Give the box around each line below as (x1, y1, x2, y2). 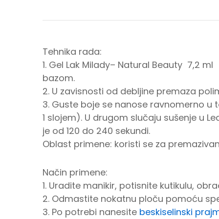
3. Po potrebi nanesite (43, 205, 139, 218)
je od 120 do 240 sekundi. (43, 125, 150, 137)
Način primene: (43, 166, 108, 178)
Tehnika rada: (43, 45, 102, 58)
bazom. (43, 72, 75, 85)
